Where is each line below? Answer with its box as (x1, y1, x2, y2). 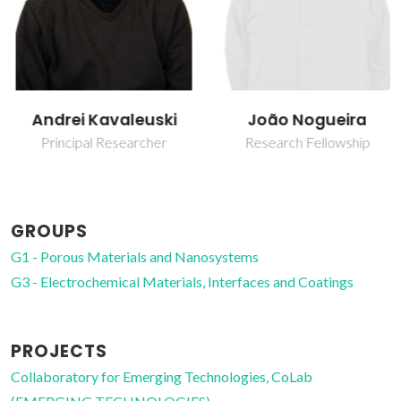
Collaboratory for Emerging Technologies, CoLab (11, 368, 312, 386)
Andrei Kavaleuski (26, 109, 172, 132)
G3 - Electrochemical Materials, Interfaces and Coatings (11, 273, 354, 291)
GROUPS (11, 219, 88, 244)
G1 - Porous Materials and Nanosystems (11, 248, 259, 266)
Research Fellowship (239, 133, 365, 151)
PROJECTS (11, 339, 107, 364)
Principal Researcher (36, 133, 162, 151)
